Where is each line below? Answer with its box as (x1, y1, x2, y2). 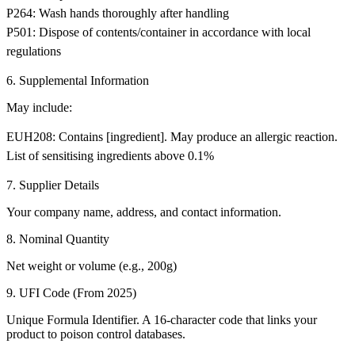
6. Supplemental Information (6, 74, 149, 88)
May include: (6, 101, 72, 115)
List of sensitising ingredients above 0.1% (6, 149, 214, 163)
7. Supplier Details (6, 178, 99, 193)
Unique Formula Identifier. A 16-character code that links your (6, 313, 317, 327)
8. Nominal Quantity (6, 232, 109, 246)
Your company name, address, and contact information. (6, 205, 281, 219)
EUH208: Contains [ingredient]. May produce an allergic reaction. (6, 130, 338, 144)
